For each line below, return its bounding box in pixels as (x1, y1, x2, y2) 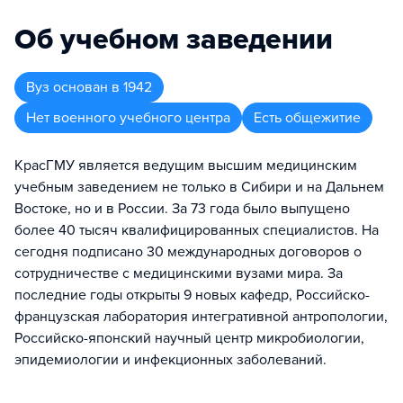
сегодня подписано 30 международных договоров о (14, 243, 362, 261)
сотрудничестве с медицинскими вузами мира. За (14, 264, 343, 282)
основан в (53, 78, 120, 96)
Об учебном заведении (14, 22, 333, 57)
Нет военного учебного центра (26, 109, 230, 127)
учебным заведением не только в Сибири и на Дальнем (14, 178, 384, 196)
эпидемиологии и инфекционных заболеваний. (14, 351, 327, 369)
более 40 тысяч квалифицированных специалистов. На (14, 221, 379, 239)
